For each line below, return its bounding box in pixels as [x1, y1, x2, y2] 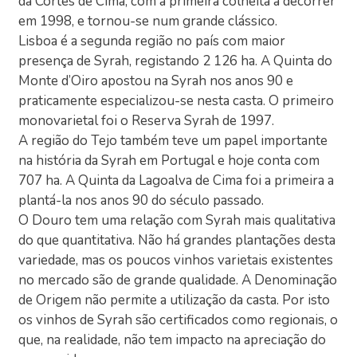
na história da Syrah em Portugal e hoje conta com [18, 151, 320, 170]
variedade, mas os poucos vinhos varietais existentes [18, 250, 334, 269]
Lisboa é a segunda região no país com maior [18, 31, 286, 50]
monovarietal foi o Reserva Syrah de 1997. [18, 111, 275, 130]
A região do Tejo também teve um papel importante [18, 131, 328, 150]
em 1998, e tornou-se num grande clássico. [18, 11, 278, 30]
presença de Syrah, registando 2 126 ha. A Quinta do [18, 51, 333, 70]
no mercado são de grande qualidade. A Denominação [18, 270, 338, 289]
